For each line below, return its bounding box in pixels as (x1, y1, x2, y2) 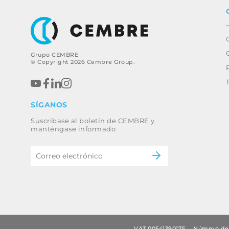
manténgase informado (31, 124, 116, 133)
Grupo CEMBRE (31, 51, 78, 58)
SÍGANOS (31, 100, 67, 109)
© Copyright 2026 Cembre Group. (31, 58, 135, 65)
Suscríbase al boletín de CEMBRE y (31, 116, 155, 125)
